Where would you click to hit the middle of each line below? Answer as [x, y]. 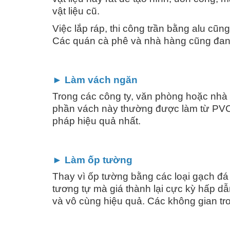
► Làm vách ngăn [95, 80]
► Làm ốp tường [92, 160]
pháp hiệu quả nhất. [97, 121]
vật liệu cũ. [76, 11]
